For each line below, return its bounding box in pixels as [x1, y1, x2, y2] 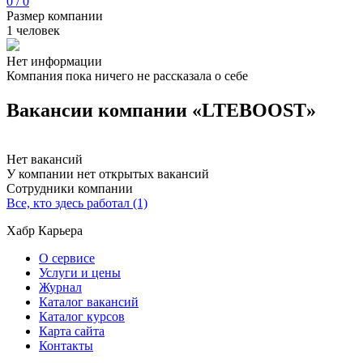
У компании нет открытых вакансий [6, 166, 209, 181]
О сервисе [39, 250, 95, 265]
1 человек [6, 23, 60, 37]
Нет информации [6, 54, 102, 68]
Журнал [39, 280, 82, 294]
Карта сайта [39, 323, 105, 338]
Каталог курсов [39, 309, 125, 323]
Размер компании [6, 9, 103, 23]
